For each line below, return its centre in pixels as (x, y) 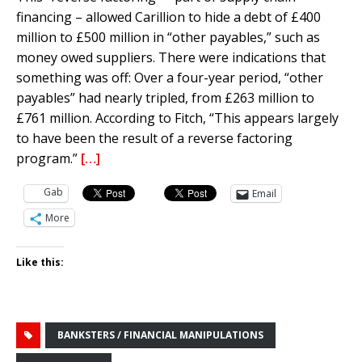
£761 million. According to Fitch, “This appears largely (177, 118)
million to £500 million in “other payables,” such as (168, 38)
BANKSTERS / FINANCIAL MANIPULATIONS (160, 335)
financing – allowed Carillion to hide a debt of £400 (168, 17)
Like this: (40, 263)
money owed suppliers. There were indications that (171, 58)
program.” (48, 159)
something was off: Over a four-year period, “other (170, 78)
